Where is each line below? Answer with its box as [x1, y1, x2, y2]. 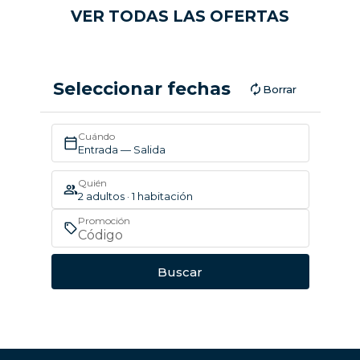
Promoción [77, 214, 130, 227]
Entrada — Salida [77, 142, 166, 156]
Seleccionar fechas [52, 78, 231, 100]
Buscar [157, 264, 202, 280]
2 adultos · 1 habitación [77, 189, 193, 202]
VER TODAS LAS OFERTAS [71, 6, 289, 27]
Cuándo [77, 129, 115, 142]
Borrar [262, 83, 297, 96]
